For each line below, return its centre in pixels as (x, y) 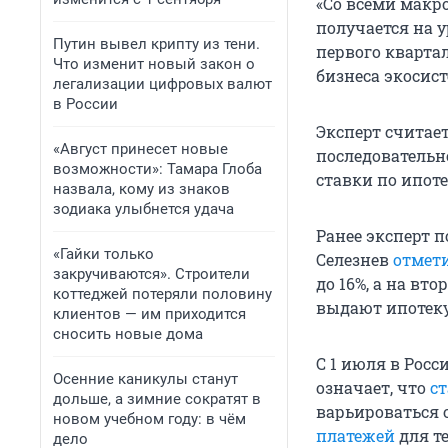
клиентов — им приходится (149, 314)
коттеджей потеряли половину (162, 294)
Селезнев (354, 260)
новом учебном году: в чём (149, 419)
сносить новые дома (128, 334)
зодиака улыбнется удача (143, 209)
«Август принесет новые (140, 149)
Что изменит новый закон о (154, 64)
